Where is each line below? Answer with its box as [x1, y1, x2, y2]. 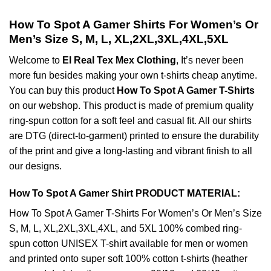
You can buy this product [9, 85, 117, 96]
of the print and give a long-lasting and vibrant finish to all [9, 145, 252, 156]
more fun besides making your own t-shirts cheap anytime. [9, 70, 257, 80]
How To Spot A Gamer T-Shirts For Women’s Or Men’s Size [9, 208, 262, 219]
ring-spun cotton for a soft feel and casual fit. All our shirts [9, 115, 252, 126]
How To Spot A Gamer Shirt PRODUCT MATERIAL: [9, 188, 240, 199]
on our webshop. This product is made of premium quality [9, 100, 253, 111]
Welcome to [9, 54, 62, 65]
